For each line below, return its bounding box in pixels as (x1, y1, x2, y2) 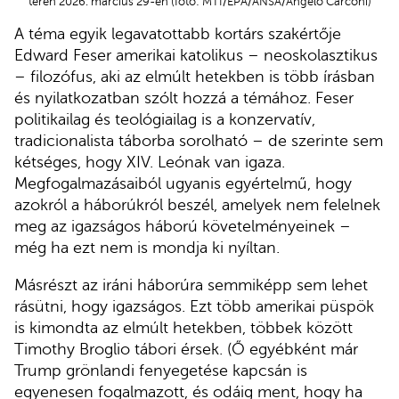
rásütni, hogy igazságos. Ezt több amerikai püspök (14, 297, 374, 315)
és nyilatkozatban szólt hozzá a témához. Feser (14, 89, 354, 108)
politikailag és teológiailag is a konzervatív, (14, 110, 315, 129)
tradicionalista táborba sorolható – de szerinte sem (14, 132, 383, 151)
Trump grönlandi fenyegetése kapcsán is (14, 361, 307, 379)
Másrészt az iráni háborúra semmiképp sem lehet (14, 275, 368, 294)
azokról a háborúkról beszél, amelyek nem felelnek (14, 196, 380, 215)
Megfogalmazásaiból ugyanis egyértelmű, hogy (14, 175, 352, 193)
